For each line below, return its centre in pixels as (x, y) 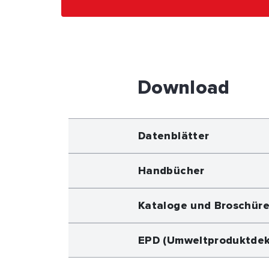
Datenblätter (174, 136)
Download (184, 88)
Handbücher (171, 171)
